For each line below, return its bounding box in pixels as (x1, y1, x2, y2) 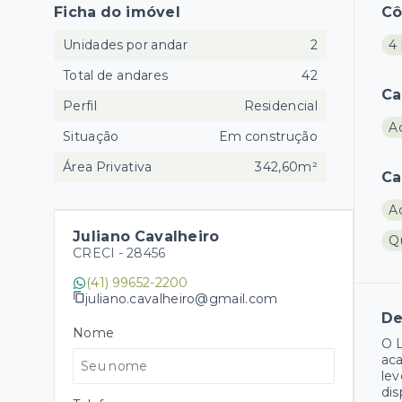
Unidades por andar (63, 37, 188, 54)
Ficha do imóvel (54, 4, 180, 22)
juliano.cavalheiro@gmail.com (85, 290, 278, 307)
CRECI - (73, 245, 127, 262)
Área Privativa (63, 159, 153, 176)
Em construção (218, 128, 318, 145)
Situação (63, 128, 119, 145)
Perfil (63, 98, 97, 115)
